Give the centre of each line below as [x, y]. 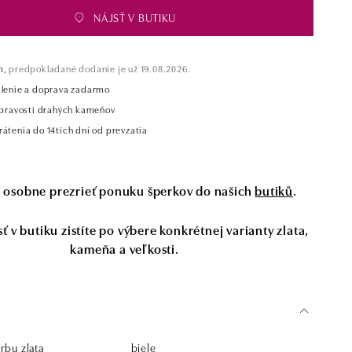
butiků [274, 190]
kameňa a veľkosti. [125, 248]
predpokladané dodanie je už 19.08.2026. [99, 68]
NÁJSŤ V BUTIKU [135, 17]
